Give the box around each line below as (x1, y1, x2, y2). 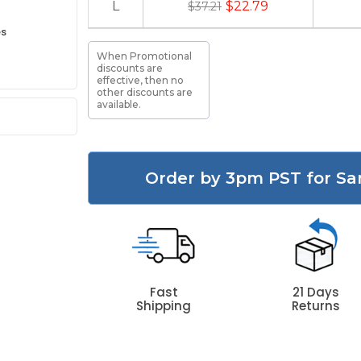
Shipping (136, 297, 192, 314)
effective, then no (97, 74, 185, 86)
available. (97, 98, 142, 110)
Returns (291, 297, 340, 314)
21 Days (292, 284, 339, 301)
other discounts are (97, 86, 193, 98)
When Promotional (97, 50, 193, 62)
